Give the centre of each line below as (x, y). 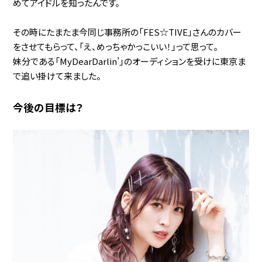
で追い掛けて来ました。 (57, 75)
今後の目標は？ (49, 107)
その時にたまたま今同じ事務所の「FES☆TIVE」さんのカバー (127, 32)
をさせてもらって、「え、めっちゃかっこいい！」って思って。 (116, 46)
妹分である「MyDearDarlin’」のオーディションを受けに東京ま (130, 61)
